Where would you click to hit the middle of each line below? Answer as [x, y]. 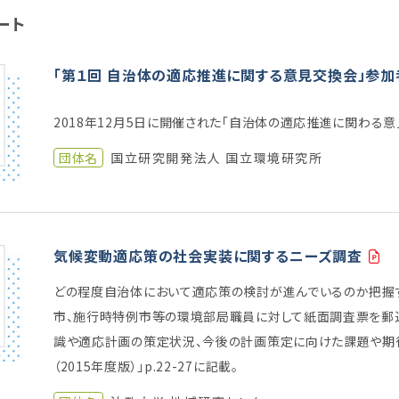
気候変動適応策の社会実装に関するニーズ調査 [208, 255]
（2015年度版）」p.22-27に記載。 [146, 366]
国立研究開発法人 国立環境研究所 [216, 158]
